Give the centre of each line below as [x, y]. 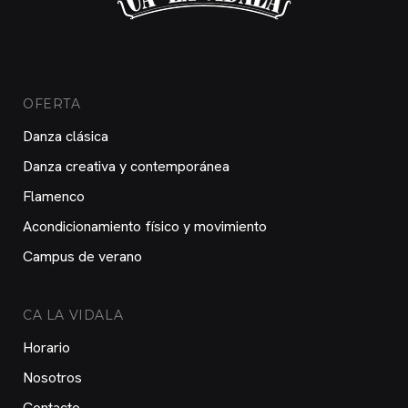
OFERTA [52, 103]
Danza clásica [66, 136]
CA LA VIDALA [73, 315]
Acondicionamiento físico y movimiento [145, 226]
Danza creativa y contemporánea [126, 166]
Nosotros [52, 377]
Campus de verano [82, 256]
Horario [46, 347]
